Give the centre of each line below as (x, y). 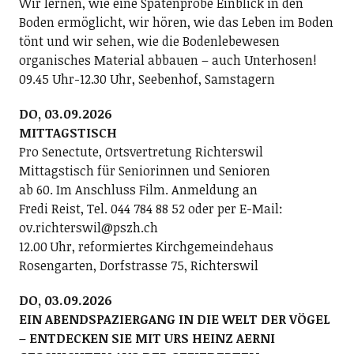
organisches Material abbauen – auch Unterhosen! (168, 60)
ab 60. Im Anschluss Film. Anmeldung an (138, 190)
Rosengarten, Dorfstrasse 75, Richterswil (138, 265)
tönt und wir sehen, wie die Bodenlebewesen (149, 41)
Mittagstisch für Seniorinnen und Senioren (144, 171)
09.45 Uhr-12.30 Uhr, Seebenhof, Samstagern (147, 79)
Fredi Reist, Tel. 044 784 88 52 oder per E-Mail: (151, 209)
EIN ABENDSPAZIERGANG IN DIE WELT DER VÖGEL (174, 319)
